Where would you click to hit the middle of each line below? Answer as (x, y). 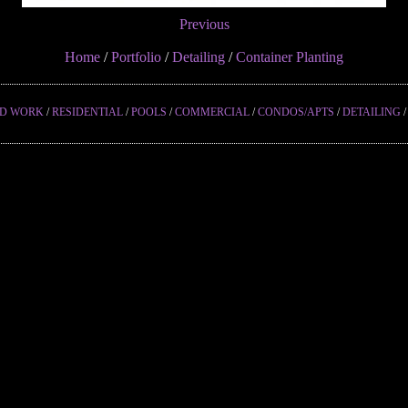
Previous (204, 24)
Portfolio (136, 57)
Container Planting (290, 57)
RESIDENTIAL (87, 112)
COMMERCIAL (212, 112)
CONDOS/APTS (296, 112)
